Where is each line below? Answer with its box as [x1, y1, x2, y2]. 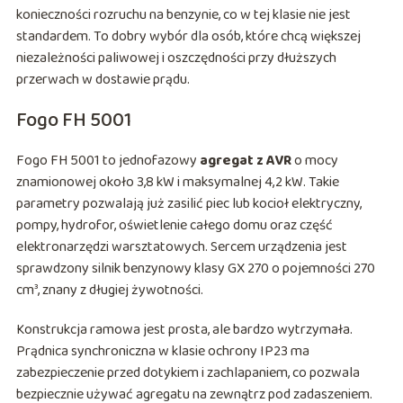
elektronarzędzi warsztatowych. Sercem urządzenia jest [15, 236, 347, 259]
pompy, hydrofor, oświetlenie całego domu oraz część [15, 214, 333, 237]
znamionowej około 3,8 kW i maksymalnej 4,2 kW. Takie [15, 171, 339, 194]
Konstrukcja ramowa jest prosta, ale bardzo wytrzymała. [15, 318, 353, 342]
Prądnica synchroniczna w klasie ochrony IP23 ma [15, 340, 309, 363]
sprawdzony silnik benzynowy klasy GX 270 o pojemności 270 [15, 257, 375, 281]
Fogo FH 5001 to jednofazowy [15, 149, 200, 173]
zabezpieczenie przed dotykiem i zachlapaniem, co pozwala [15, 362, 360, 385]
